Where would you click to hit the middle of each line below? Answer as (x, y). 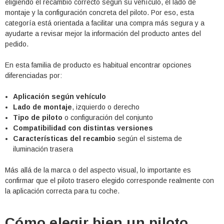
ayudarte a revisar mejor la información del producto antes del (103, 34)
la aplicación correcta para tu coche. (62, 191)
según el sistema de (149, 139)
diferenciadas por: (33, 76)
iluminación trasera (43, 149)
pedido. (17, 44)
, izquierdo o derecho (106, 107)
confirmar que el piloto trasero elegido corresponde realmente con (109, 181)
